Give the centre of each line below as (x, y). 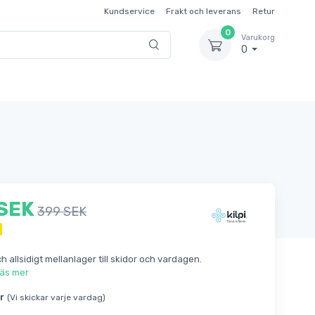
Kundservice (129, 11)
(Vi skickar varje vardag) (56, 297)
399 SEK (62, 211)
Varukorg (258, 38)
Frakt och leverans (204, 11)
